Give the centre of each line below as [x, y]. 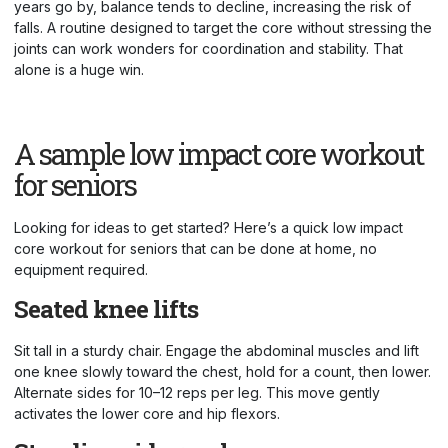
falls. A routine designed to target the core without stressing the [223, 27]
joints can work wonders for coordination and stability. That [208, 48]
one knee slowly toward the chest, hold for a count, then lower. [222, 371]
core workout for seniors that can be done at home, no [195, 249]
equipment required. [83, 270]
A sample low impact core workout [218, 154]
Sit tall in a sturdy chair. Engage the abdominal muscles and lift [216, 350]
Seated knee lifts [106, 308]
